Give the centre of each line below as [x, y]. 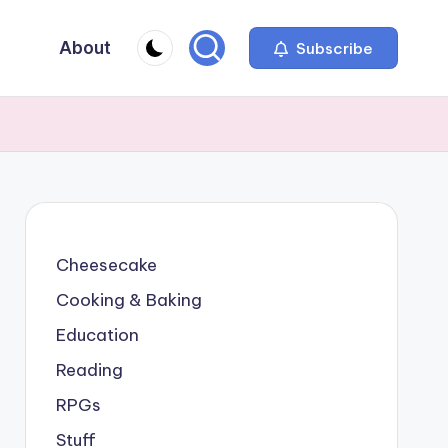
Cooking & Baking [128, 300]
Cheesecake [106, 265]
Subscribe [332, 48]
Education [97, 335]
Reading [89, 370]
